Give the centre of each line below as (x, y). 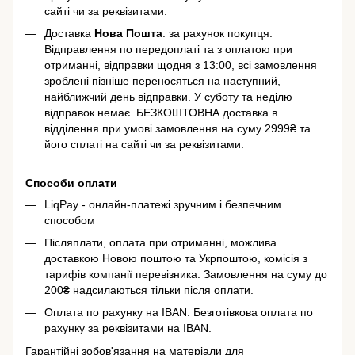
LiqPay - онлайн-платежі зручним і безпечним (163, 204)
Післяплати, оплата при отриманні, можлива (160, 243)
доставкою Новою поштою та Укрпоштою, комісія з (176, 259)
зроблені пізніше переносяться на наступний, (162, 81)
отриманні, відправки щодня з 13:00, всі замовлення (181, 65)
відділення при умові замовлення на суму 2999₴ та (177, 129)
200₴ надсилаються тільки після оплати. (149, 290)
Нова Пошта (128, 34)
